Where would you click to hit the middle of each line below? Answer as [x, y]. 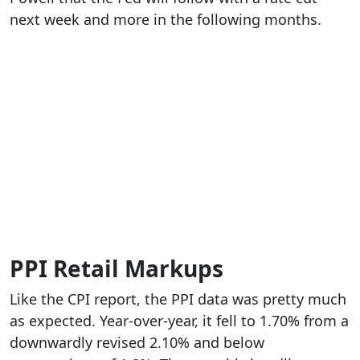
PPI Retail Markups [117, 269]
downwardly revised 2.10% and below [137, 343]
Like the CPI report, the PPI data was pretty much [178, 299]
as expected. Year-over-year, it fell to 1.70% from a [179, 321]
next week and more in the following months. [166, 20]
